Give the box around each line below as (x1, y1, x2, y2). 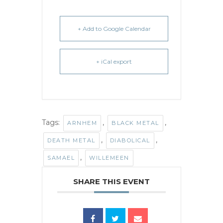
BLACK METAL (111, 119, 159, 127)
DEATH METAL (47, 137, 96, 144)
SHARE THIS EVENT (73, 177, 150, 187)
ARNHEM (67, 119, 97, 127)
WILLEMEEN (89, 154, 129, 162)
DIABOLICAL (110, 137, 150, 144)
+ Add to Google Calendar (77, 25, 151, 33)
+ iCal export (96, 58, 132, 66)
